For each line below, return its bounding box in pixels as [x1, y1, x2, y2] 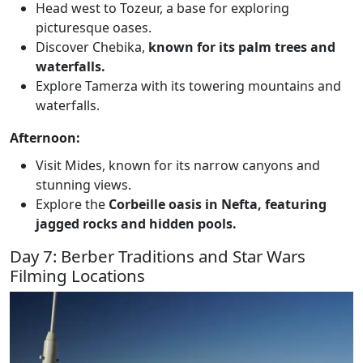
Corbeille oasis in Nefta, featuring [109, 194, 327, 213]
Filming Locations [10, 263, 145, 287]
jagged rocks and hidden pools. [36, 214, 237, 233]
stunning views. [36, 175, 131, 194]
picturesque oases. [36, 18, 152, 36]
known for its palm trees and [145, 37, 335, 56]
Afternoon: [10, 128, 80, 147]
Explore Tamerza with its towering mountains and [36, 76, 341, 95]
